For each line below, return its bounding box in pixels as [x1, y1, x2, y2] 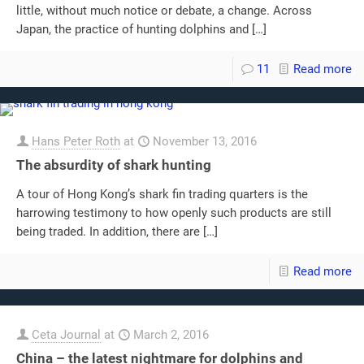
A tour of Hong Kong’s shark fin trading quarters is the [16, 186, 308, 201]
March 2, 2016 [133, 327, 209, 342]
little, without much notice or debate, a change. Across [16, 2, 312, 18]
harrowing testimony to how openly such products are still [16, 205, 331, 220]
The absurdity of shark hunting [16, 156, 211, 173]
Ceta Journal [32, 327, 101, 342]
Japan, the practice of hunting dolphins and [16, 21, 249, 37]
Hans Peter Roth [32, 133, 120, 149]
